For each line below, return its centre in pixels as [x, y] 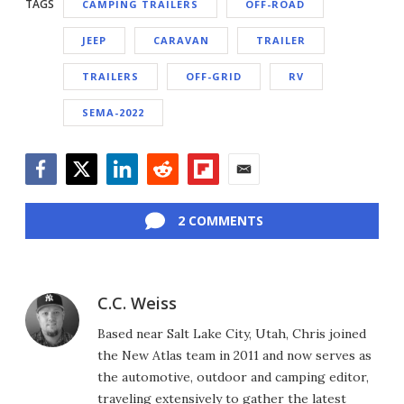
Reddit [167, 193]
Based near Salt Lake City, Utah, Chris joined [232, 333]
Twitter [90, 193]
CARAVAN [181, 40]
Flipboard [219, 193]
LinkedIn [135, 193]
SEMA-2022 [113, 112]
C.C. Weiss [137, 303]
